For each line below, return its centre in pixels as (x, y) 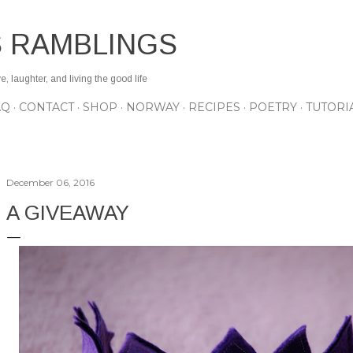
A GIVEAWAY (68, 213)
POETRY (273, 107)
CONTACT (46, 107)
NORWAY (153, 107)
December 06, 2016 (50, 182)
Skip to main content (176, 20)
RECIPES (214, 107)
